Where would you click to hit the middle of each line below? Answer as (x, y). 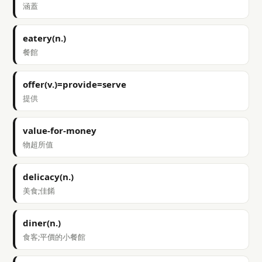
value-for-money (60, 130)
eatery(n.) (44, 38)
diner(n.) (42, 223)
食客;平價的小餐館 (54, 237)
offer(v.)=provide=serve (75, 84)
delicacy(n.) (48, 177)
